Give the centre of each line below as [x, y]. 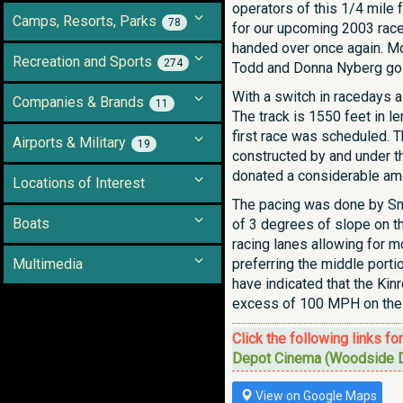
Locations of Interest [79, 183]
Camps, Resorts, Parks [85, 21]
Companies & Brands [78, 102]
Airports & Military [69, 143]
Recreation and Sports [82, 62]
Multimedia [48, 264]
